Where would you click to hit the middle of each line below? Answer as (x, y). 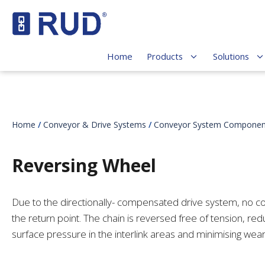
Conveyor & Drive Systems (95, 125)
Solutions (231, 56)
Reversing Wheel (84, 166)
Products (165, 56)
